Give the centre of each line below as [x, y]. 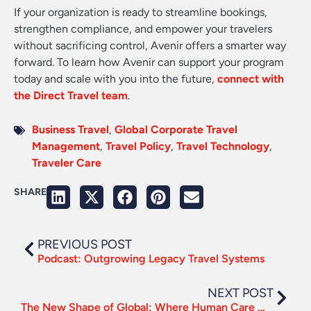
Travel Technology [223, 146]
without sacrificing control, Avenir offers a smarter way [150, 45]
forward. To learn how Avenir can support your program [149, 62]
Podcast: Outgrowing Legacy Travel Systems [151, 259]
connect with [251, 79]
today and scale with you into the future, [116, 79]
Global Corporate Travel [176, 129]
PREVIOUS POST [85, 244]
